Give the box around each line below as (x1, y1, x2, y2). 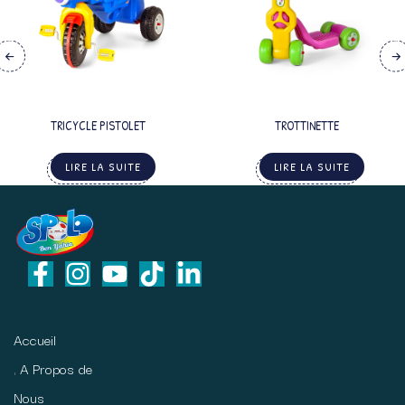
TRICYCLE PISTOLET (51, 116, 146, 134)
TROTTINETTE (275, 116, 339, 134)
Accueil (14, 328, 56, 351)
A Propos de (20, 357, 92, 380)
